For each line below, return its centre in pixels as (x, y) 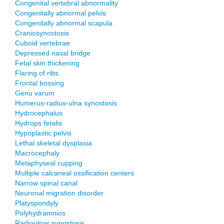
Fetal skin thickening (47, 63)
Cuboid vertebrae (42, 43)
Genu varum (35, 93)
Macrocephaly (37, 153)
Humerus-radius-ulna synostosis (66, 103)
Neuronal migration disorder (59, 193)
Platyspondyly (37, 203)
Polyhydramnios (40, 213)
